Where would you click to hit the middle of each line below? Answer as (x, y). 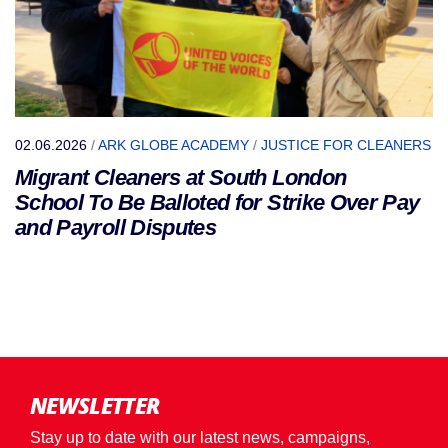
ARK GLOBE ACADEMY (173, 144)
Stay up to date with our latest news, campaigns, (200, 437)
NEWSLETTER (95, 405)
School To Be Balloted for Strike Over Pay (217, 202)
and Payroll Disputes (116, 227)
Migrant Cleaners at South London (181, 177)
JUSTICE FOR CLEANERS (346, 144)
